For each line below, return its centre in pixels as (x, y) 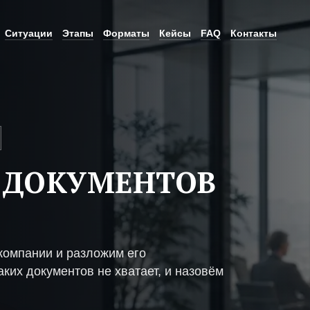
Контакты (254, 33)
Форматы (126, 33)
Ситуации (29, 33)
